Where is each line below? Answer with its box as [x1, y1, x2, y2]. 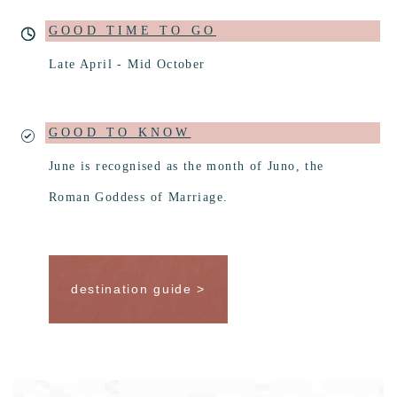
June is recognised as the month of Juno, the [49, 160, 324, 174]
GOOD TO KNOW [49, 126, 191, 140]
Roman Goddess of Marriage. [49, 191, 229, 205]
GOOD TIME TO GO [49, 24, 216, 38]
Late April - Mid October [49, 58, 206, 72]
